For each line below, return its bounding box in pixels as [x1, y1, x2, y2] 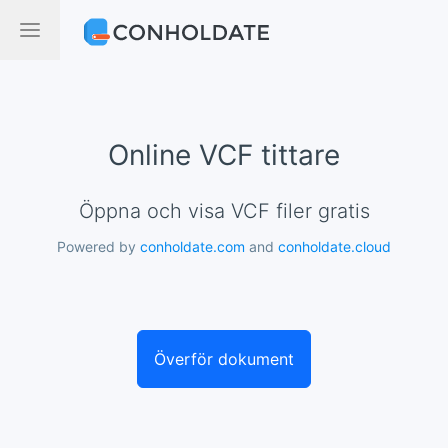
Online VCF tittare [108, 138, 340, 172]
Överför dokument [154, 349, 294, 369]
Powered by [57, 238, 140, 255]
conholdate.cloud [278, 238, 391, 255]
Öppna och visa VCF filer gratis [93, 199, 370, 223]
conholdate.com [140, 238, 245, 255]
